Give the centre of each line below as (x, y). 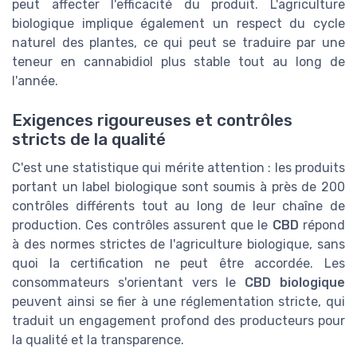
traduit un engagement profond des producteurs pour (178, 320)
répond (322, 225)
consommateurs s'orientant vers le (129, 282)
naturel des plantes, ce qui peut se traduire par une (178, 43)
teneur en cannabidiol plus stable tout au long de (178, 62)
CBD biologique (295, 282)
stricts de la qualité (89, 139)
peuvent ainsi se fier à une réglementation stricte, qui (178, 301)
